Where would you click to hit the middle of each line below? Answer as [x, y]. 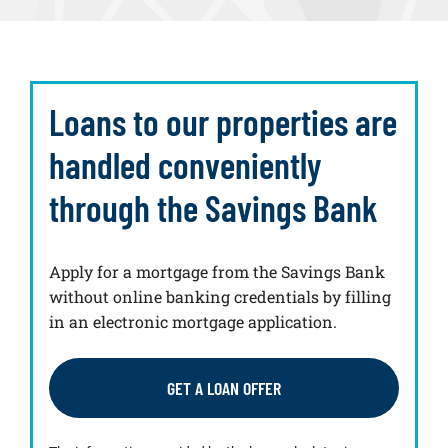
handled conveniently [185, 164]
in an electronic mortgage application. [193, 321]
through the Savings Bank [213, 207]
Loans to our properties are [223, 121]
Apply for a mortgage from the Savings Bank [217, 271]
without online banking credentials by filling [220, 296]
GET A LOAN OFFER [224, 388]
